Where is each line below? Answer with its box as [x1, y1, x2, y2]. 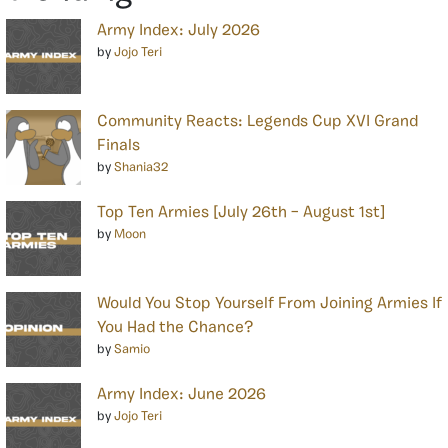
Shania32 [114, 160, 168, 174]
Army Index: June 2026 [97, 386, 266, 403]
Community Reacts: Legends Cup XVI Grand [97, 113, 418, 130]
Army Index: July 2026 [97, 22, 260, 39]
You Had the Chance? [97, 319, 253, 336]
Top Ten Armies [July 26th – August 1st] [97, 204, 385, 221]
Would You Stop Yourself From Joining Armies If [97, 295, 442, 312]
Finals [97, 137, 140, 154]
